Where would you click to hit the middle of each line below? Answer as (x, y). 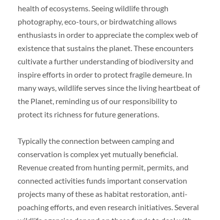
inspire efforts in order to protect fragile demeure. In (105, 74)
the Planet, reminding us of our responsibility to (97, 101)
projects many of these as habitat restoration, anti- (102, 193)
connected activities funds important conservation (102, 180)
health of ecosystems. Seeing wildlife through (93, 8)
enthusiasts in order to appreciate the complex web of (108, 34)
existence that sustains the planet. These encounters (105, 48)
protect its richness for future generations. (88, 114)
